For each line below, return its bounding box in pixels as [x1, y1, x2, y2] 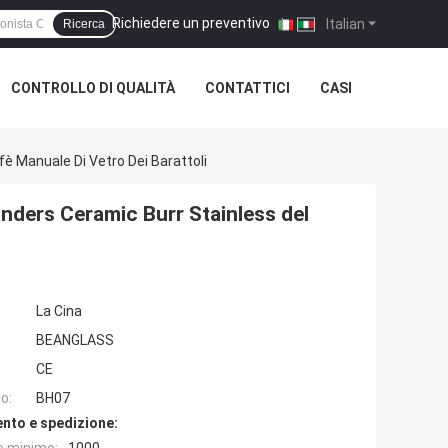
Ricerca [63, 17, 105, 31]
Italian [323, 15, 365, 32]
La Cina [36, 303, 82, 320]
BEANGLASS [36, 332, 114, 349]
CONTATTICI [205, 80, 290, 96]
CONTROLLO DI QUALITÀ [11, 80, 175, 96]
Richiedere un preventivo [112, 14, 270, 31]
